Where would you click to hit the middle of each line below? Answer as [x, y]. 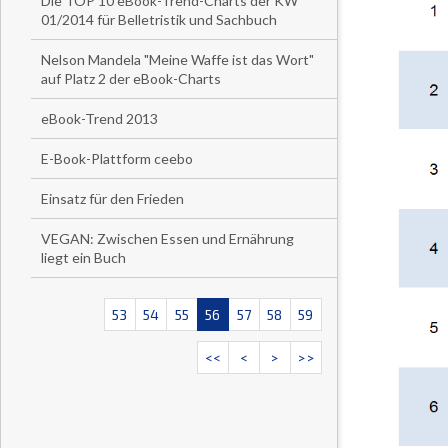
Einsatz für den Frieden [112, 198]
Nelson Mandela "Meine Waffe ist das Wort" [177, 59]
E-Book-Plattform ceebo [117, 158]
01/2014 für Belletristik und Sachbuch [159, 19]
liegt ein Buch [83, 257]
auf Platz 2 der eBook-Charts [131, 78]
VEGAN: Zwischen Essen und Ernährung [167, 238]
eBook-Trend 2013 [99, 118]
